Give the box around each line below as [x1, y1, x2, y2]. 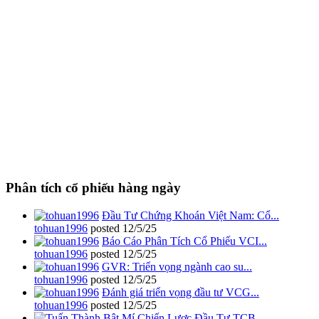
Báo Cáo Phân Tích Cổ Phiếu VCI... [102, 234, 267, 247]
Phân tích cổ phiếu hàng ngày [6, 179, 181, 195]
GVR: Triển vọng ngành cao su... [102, 260, 252, 273]
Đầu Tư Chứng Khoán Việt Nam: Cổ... [102, 209, 279, 221]
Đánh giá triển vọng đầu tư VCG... [102, 286, 259, 298]
